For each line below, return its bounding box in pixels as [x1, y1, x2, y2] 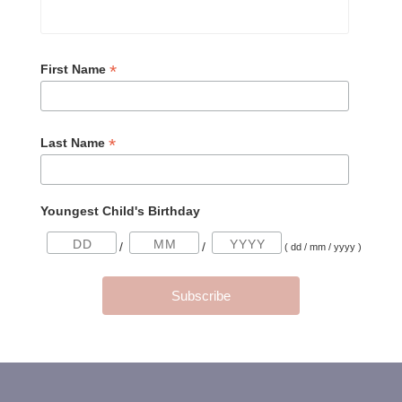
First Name [40, 62, 109, 77]
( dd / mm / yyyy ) [284, 241, 362, 253]
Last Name [40, 135, 109, 150]
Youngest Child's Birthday [40, 203, 200, 218]
